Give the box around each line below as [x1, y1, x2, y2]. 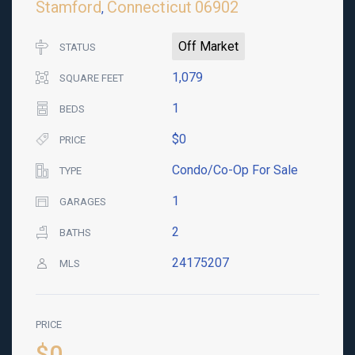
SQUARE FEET [59, 71, 124, 84]
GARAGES [59, 195, 106, 208]
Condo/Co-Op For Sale [171, 162, 298, 177]
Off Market [177, 38, 239, 54]
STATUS [59, 40, 96, 53]
